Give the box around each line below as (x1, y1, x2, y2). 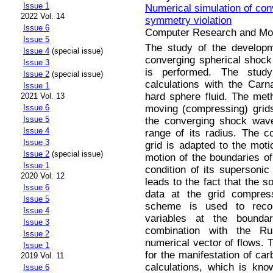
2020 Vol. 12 (21, 171, 65, 181)
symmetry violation (145, 14, 232, 26)
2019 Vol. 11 (21, 251, 64, 261)
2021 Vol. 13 (21, 91, 65, 101)
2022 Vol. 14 (21, 12, 65, 21)
